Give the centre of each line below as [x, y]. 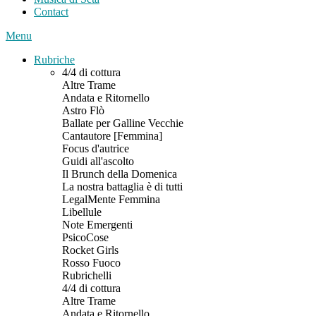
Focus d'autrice [96, 148]
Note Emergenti [97, 225]
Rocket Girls [90, 250]
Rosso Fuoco [91, 263]
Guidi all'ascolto [98, 161]
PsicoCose [85, 237]
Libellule [82, 212]
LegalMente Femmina [111, 199]
